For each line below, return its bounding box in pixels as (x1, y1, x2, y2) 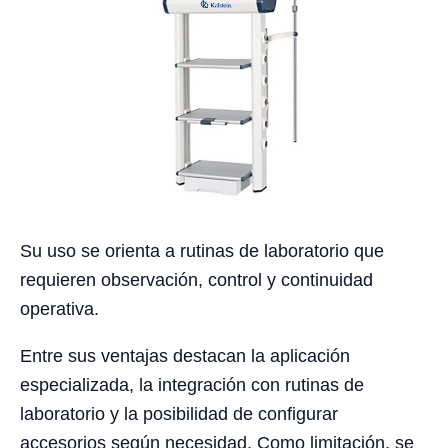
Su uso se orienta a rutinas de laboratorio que (20, 240, 384, 261)
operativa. (20, 298, 99, 319)
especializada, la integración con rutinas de (20, 374, 364, 395)
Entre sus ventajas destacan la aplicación (20, 345, 350, 366)
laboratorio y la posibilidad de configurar (20, 403, 338, 424)
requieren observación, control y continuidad (20, 269, 373, 290)
